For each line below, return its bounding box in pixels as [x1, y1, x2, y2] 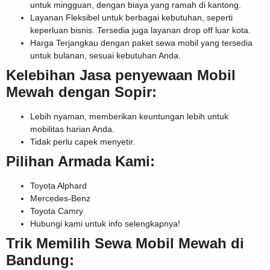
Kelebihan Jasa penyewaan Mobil [6, 66, 236, 83]
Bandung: [6, 251, 74, 268]
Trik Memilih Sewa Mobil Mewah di [6, 234, 244, 251]
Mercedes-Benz [30, 193, 90, 203]
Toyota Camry [30, 206, 83, 216]
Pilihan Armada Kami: [6, 152, 155, 169]
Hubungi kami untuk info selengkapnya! [30, 218, 180, 228]
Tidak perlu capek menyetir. [30, 136, 135, 146]
